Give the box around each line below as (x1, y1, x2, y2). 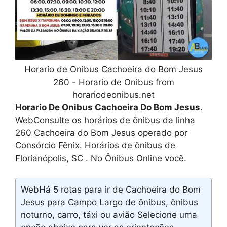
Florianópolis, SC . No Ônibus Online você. (15, 153, 186, 164)
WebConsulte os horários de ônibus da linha (15, 115, 195, 126)
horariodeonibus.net (72, 90, 155, 100)
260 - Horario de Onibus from (53, 77, 174, 88)
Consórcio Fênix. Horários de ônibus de (15, 140, 175, 151)
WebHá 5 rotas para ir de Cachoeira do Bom (21, 184, 201, 195)
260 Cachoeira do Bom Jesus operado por (15, 128, 187, 138)
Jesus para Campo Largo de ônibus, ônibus (21, 197, 198, 207)
